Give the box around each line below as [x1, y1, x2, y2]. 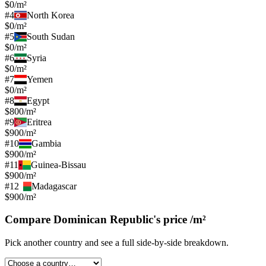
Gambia [31, 138, 62, 148]
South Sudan [27, 31, 75, 42]
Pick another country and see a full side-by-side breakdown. [5, 237, 229, 248]
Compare [5, 213, 53, 226]
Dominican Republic [53, 213, 153, 226]
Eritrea [27, 116, 52, 127]
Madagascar [31, 180, 77, 191]
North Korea [27, 9, 75, 20]
